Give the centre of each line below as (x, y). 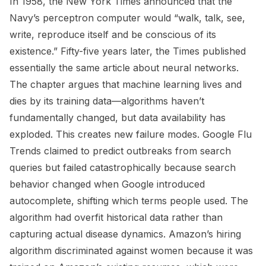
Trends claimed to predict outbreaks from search (120, 151)
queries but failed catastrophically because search (123, 167)
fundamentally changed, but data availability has (118, 118)
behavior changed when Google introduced (107, 184)
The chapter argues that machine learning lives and (126, 84)
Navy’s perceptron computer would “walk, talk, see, (127, 18)
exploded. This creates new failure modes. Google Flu (131, 134)
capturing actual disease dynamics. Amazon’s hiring (125, 234)
